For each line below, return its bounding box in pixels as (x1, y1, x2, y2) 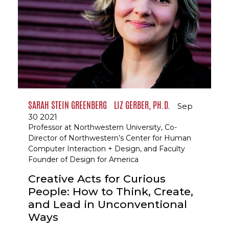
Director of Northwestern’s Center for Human (28, 133, 191, 143)
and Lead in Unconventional (28, 198, 187, 211)
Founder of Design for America (28, 155, 139, 165)
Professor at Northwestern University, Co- (28, 123, 177, 132)
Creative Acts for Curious (28, 172, 166, 186)
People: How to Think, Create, (28, 185, 193, 198)
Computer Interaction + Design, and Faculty (28, 144, 185, 154)
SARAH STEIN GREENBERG (28, 98, 107, 112)
